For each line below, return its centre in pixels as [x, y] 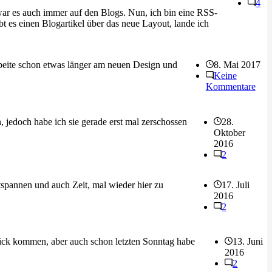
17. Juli [236, 185]
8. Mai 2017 [237, 64]
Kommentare [230, 86]
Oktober [230, 132]
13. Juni [248, 242]
